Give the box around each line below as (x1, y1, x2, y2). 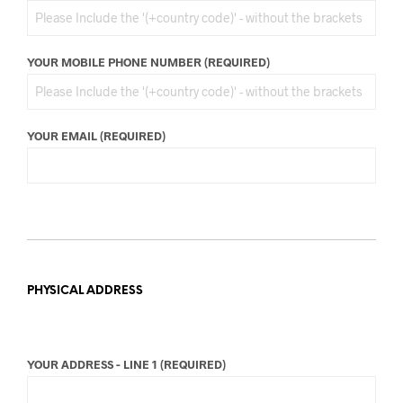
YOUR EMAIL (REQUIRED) (27, 128, 166, 143)
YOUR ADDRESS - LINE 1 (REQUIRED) (27, 356, 226, 372)
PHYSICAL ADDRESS (27, 284, 143, 297)
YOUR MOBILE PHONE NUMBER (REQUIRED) (27, 54, 270, 69)
